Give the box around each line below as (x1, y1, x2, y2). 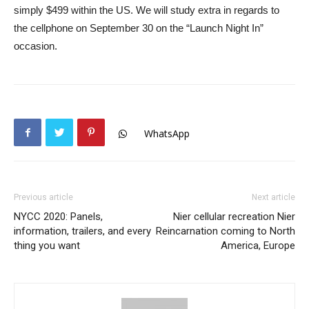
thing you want (14, 239, 80, 252)
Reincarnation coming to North (156, 225, 295, 237)
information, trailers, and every (14, 225, 151, 237)
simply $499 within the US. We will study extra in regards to (14, 4, 279, 16)
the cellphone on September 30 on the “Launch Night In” (14, 22, 263, 34)
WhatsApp (144, 127, 190, 141)
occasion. (14, 40, 57, 52)
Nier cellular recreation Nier (173, 210, 295, 223)
